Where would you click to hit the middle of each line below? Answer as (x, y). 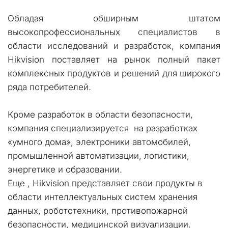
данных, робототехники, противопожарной (98, 211)
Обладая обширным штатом (114, 18)
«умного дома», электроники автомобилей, (99, 142)
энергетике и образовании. (67, 169)
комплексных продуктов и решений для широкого (114, 73)
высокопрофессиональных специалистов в (114, 32)
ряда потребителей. (49, 87)
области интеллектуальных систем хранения (103, 197)
